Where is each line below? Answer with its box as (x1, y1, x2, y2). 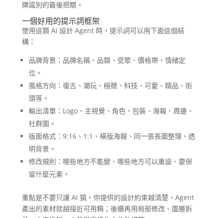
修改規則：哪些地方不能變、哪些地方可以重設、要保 (28, 157, 192, 166)
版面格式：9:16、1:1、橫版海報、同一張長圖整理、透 (28, 131, 195, 141)
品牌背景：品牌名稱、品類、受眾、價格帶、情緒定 (28, 55, 185, 65)
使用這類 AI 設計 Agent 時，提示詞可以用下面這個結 (21, 26, 184, 36)
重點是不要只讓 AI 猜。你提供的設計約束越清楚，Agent (21, 193, 194, 202)
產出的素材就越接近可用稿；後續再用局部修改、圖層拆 (21, 204, 192, 214)
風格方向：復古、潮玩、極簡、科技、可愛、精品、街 (28, 81, 192, 91)
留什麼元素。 (28, 169, 70, 179)
